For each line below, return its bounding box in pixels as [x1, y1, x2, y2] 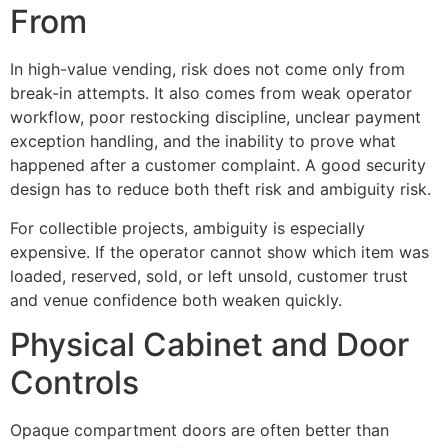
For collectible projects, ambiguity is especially [10, 217, 365, 238]
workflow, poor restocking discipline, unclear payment [10, 107, 421, 128]
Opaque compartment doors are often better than [10, 420, 389, 441]
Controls [10, 363, 139, 403]
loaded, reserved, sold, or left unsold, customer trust [10, 265, 408, 286]
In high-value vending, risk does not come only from [10, 59, 405, 80]
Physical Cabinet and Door [10, 325, 409, 365]
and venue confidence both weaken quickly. [10, 289, 342, 310]
